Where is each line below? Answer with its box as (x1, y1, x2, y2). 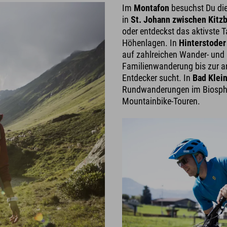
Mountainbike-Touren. (122, 95, 201, 106)
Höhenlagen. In (122, 37, 179, 48)
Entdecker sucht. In (122, 72, 193, 83)
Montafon (134, 2, 170, 13)
